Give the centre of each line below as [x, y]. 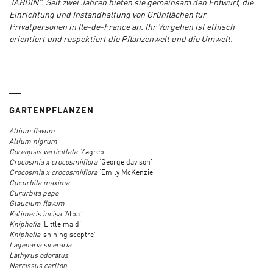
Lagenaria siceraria [40, 245]
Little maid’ [62, 225]
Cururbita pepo [34, 193]
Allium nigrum [33, 142]
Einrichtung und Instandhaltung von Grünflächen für [108, 15]
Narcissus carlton [38, 266]
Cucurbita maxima [39, 183]
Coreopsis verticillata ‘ [45, 152]
